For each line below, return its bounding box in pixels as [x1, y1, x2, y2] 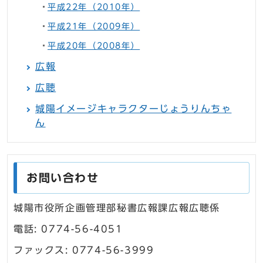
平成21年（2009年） [48, 22, 140, 31]
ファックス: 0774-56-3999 [14, 245, 154, 255]
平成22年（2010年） [48, 3, 140, 12]
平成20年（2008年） [48, 42, 140, 50]
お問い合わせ [26, 172, 99, 184]
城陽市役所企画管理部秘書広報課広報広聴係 [14, 203, 220, 213]
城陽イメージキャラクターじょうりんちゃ [35, 104, 232, 114]
